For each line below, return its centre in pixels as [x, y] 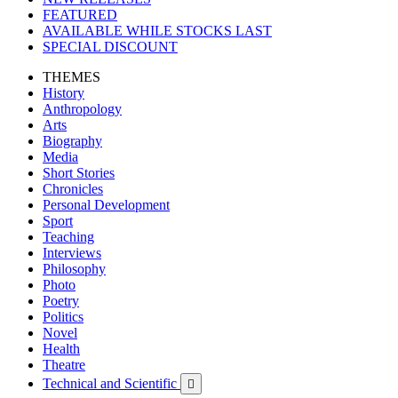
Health [61, 349]
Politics [63, 317]
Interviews [72, 253]
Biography [72, 141]
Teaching [68, 237]
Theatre [64, 365]
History [64, 93]
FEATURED [80, 15]
